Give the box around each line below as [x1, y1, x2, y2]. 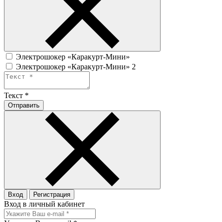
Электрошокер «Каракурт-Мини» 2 [16, 62, 136, 71]
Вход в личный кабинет [4, 200, 85, 209]
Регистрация [33, 191, 70, 199]
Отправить [8, 102, 40, 110]
